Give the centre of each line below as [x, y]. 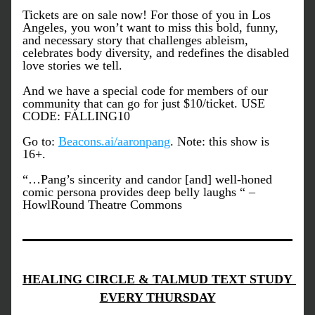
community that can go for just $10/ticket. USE [144, 103]
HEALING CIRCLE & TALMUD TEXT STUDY [157, 279]
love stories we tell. [72, 65]
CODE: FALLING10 [78, 116]
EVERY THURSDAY [157, 297]
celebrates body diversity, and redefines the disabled [156, 53]
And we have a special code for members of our [145, 91]
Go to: [40, 141]
